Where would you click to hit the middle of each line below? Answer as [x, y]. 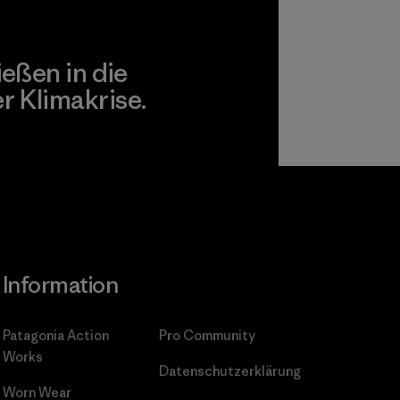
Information [60, 285]
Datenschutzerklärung [229, 371]
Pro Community [207, 336]
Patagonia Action [55, 336]
